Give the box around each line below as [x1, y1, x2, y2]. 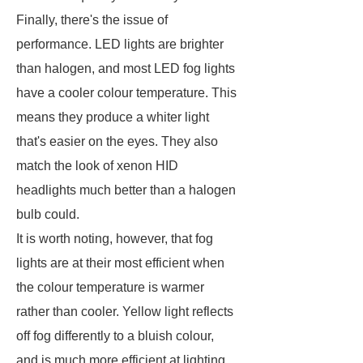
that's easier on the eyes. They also [16, 135, 218, 148]
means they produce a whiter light [16, 110, 209, 124]
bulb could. [16, 207, 79, 221]
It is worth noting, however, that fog [16, 232, 213, 246]
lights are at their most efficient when [16, 256, 224, 270]
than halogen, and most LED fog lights [16, 62, 235, 75]
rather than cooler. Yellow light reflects [16, 305, 233, 318]
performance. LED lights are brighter [16, 37, 224, 51]
